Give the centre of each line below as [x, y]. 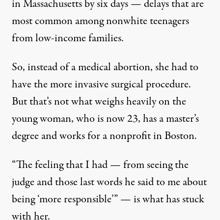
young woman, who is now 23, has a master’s [105, 119]
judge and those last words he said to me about [109, 182]
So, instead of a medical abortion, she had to [105, 68]
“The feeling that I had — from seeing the [100, 165]
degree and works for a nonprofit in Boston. [104, 136]
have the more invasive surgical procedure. [101, 85]
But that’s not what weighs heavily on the [99, 102]
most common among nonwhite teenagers [100, 21]
